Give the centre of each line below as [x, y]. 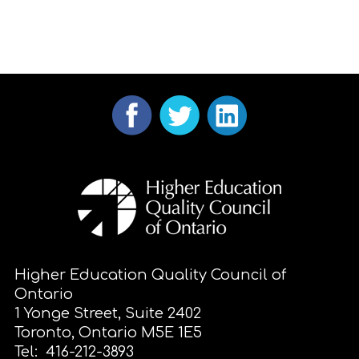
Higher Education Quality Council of [150, 275]
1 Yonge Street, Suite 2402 [108, 313]
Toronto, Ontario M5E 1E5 [108, 333]
